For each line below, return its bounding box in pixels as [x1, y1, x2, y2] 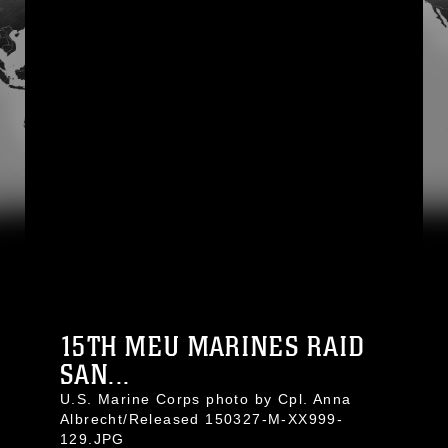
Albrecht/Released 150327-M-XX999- [60, 411, 344, 427]
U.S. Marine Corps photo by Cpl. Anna [60, 391, 352, 407]
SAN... [60, 358, 131, 392]
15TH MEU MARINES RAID [60, 330, 366, 364]
